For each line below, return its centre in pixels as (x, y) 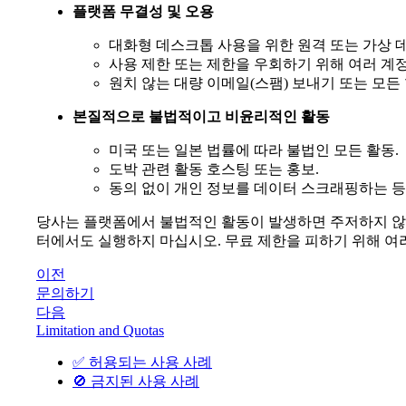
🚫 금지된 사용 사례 (136, 382)
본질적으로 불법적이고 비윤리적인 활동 (201, 117)
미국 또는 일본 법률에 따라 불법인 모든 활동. (254, 150)
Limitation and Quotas (100, 331)
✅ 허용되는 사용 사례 (142, 362)
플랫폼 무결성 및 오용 (143, 12)
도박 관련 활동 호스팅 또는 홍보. (214, 169)
